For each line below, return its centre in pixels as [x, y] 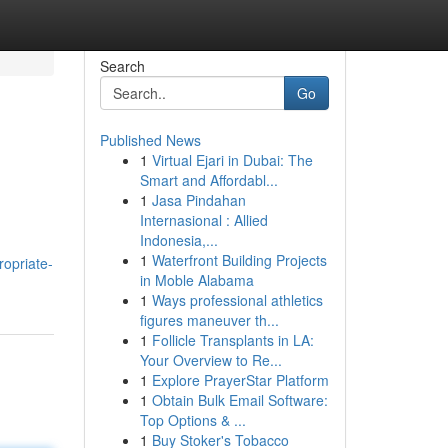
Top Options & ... [192, 420]
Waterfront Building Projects [239, 260]
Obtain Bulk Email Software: [239, 400]
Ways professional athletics [237, 300]
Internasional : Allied [203, 220]
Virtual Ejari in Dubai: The [232, 160]
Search [122, 66]
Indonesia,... [178, 240]
